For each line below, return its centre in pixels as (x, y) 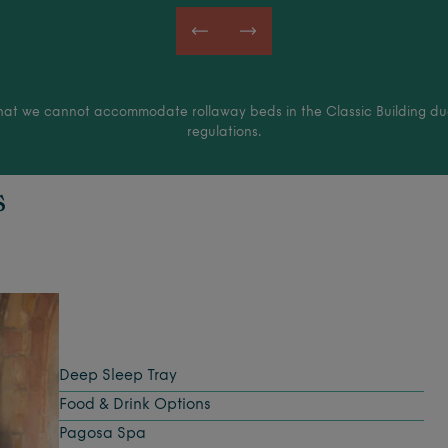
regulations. (224, 132)
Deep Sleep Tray (118, 376)
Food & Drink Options (135, 405)
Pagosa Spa (102, 434)
